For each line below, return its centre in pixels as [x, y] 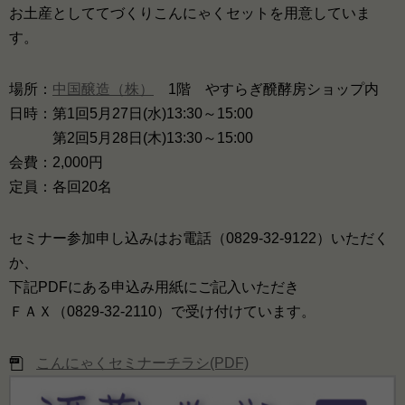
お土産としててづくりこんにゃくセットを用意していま [190, 13]
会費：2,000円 [56, 162]
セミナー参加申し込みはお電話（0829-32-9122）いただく [199, 238]
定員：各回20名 [61, 187]
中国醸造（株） [103, 89]
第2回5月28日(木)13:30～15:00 [131, 138]
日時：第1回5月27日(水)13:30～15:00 [131, 113]
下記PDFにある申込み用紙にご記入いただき [154, 287]
